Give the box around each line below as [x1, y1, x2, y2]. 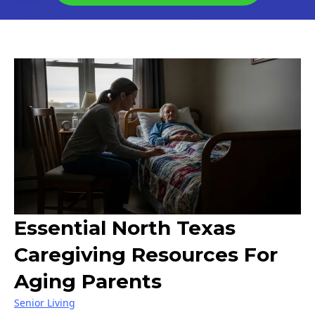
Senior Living [14, 296, 75, 310]
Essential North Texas [14, 216, 236, 240]
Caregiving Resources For [14, 243, 278, 267]
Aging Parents [14, 269, 162, 294]
